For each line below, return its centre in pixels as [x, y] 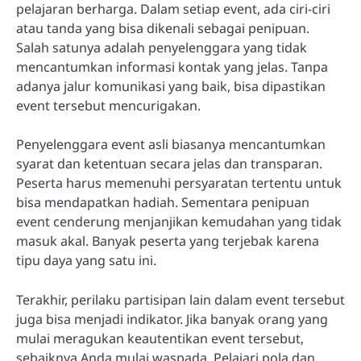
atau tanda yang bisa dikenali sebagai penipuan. [163, 29]
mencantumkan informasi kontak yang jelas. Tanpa [172, 67]
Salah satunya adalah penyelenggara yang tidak [162, 48]
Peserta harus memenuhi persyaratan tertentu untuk [179, 183]
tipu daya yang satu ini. [86, 261]
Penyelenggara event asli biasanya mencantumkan [171, 145]
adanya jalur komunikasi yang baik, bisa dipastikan [171, 87]
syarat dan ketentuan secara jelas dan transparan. [169, 164]
